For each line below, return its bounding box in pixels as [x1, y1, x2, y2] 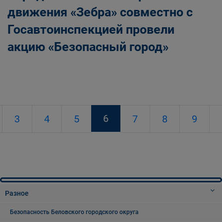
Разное [5, 189, 29, 197]
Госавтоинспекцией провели [7, 22, 174, 37]
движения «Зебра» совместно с [7, 4, 193, 19]
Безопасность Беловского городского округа [10, 208, 139, 216]
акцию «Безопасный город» [7, 39, 168, 54]
